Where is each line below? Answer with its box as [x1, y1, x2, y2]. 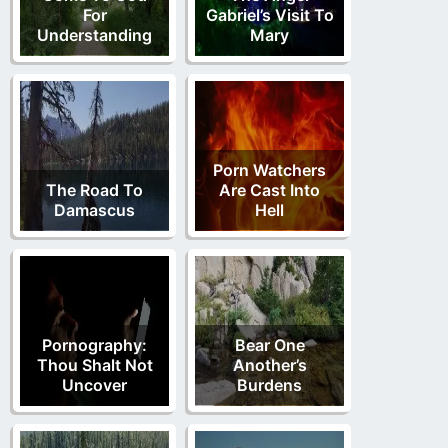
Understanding [37, 25, 152, 46]
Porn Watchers [213, 160, 326, 181]
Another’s [232, 355, 307, 376]
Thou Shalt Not [36, 355, 153, 376]
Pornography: [42, 335, 147, 356]
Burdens [237, 375, 302, 396]
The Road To [46, 180, 143, 201]
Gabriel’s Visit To [205, 5, 334, 26]
